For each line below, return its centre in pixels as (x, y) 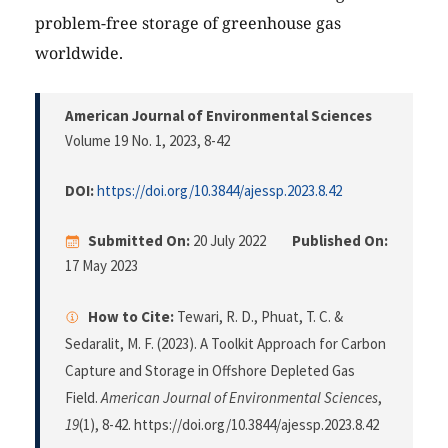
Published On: (340, 241)
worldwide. (79, 53)
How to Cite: (131, 317)
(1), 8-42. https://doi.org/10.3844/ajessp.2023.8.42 (229, 425)
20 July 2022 (229, 241)
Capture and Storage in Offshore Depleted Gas (210, 371)
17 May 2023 (101, 266)
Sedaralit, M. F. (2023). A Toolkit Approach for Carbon (225, 344)
